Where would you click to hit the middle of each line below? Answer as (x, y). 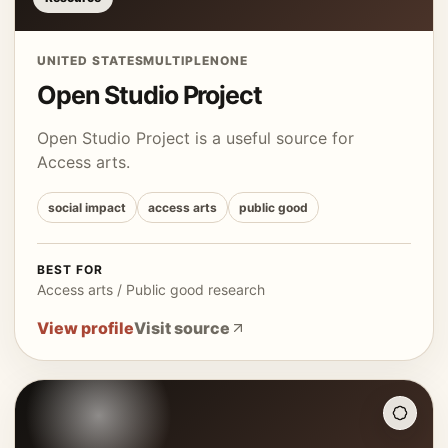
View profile (85, 328)
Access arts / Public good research (151, 289)
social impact (87, 207)
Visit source (182, 328)
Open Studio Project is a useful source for (195, 138)
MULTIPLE (177, 60)
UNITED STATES (90, 60)
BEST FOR (70, 269)
